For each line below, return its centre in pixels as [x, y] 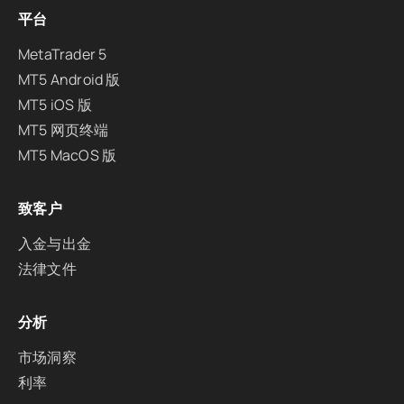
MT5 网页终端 [64, 130]
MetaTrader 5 [63, 55]
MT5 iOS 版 [55, 105]
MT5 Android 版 [69, 80]
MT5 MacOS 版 [68, 156]
